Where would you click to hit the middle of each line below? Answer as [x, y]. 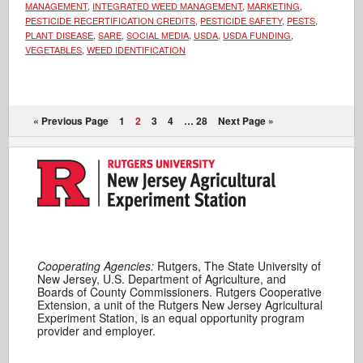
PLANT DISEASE [60, 34]
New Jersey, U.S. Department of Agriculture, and [162, 278]
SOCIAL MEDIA [158, 34]
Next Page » [246, 120]
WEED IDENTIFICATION [137, 49]
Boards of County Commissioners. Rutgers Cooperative [180, 291]
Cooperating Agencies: [96, 265]
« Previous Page [71, 120]
